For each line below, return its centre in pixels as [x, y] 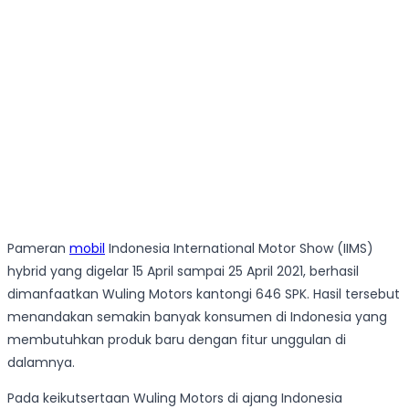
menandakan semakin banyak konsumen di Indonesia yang [197, 317]
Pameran [38, 249]
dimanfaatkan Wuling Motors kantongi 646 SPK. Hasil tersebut [204, 294]
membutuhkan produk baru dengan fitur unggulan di [177, 340]
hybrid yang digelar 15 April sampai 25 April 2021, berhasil [183, 272]
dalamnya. [41, 363]
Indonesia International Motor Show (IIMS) [239, 249]
